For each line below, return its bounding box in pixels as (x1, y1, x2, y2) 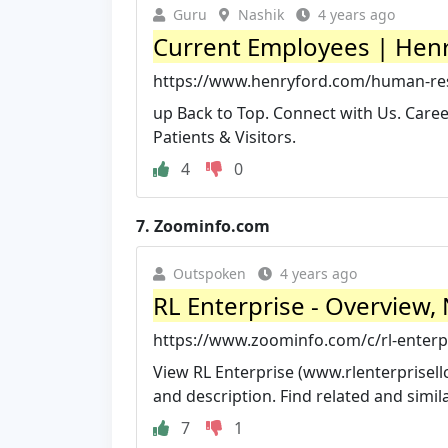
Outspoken (173, 263, 246, 283)
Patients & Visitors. (153, 125, 296, 148)
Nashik (238, 4, 284, 24)
